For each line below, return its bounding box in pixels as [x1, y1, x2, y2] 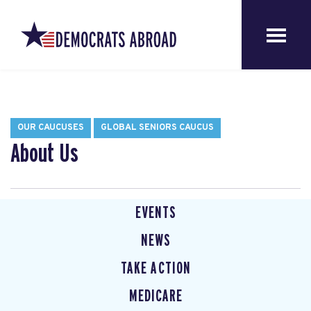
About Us [10, 141, 78, 167]
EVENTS [135, 205, 177, 221]
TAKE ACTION [121, 260, 191, 277]
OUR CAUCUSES [17, 122, 84, 133]
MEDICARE [128, 288, 183, 305]
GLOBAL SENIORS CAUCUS [101, 122, 214, 133]
